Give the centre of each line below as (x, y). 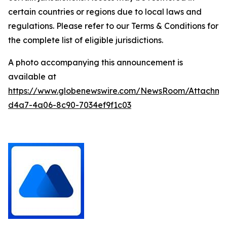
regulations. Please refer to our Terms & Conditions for (113, 26)
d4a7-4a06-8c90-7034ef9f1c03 (70, 105)
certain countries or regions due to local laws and (105, 11)
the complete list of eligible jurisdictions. (86, 40)
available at (32, 76)
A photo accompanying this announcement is (96, 62)
